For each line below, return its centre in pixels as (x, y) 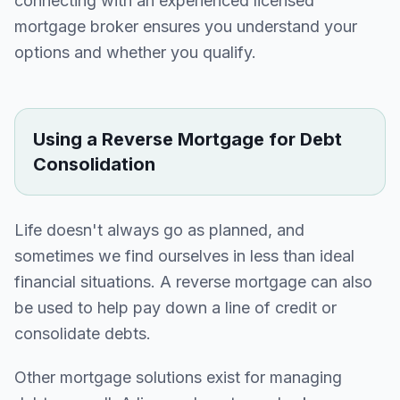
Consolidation (94, 164)
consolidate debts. (83, 333)
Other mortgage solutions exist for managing (178, 377)
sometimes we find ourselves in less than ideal (184, 256)
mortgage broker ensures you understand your (186, 26)
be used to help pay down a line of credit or (175, 308)
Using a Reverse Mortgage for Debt (187, 139)
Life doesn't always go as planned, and (159, 230)
